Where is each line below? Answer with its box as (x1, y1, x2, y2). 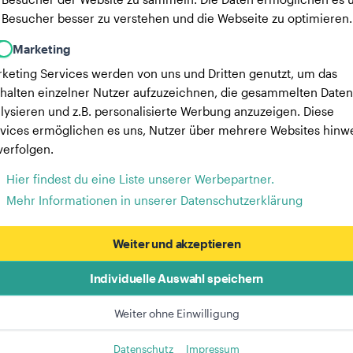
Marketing (13, 41, 71, 56)
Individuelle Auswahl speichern (89, 271, 264, 285)
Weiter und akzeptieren (112, 236, 241, 251)
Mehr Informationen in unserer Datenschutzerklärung (6, 193, 303, 207)
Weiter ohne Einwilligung (113, 306, 240, 320)
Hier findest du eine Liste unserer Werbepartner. (6, 172, 274, 186)
